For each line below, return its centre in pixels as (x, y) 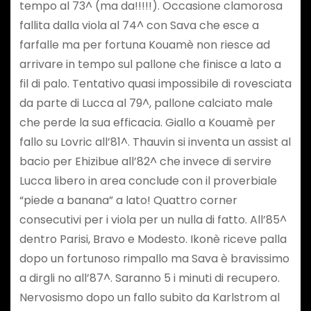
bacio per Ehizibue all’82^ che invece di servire (145, 162)
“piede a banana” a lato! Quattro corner (128, 201)
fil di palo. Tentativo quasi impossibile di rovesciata (155, 84)
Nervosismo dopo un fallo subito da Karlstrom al (149, 298)
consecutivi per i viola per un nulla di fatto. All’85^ (153, 220)
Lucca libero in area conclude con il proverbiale (148, 181)
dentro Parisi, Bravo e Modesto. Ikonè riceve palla (153, 239)
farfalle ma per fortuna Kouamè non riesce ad (144, 45)
